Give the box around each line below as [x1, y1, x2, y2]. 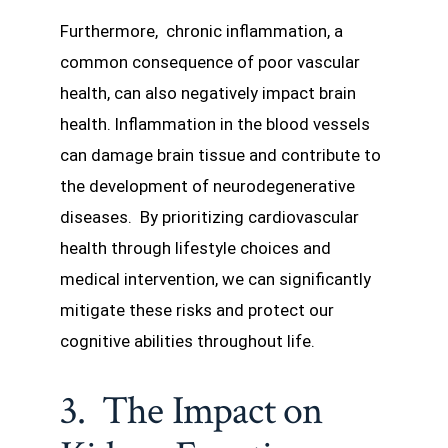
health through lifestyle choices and [60, 237, 331, 258]
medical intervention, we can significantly [60, 268, 371, 289]
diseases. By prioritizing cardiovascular [60, 206, 359, 227]
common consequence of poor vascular [60, 51, 360, 72]
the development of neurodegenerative [60, 175, 355, 196]
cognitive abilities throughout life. [60, 330, 315, 351]
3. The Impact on [60, 385, 323, 438]
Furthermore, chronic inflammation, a [60, 20, 343, 41]
